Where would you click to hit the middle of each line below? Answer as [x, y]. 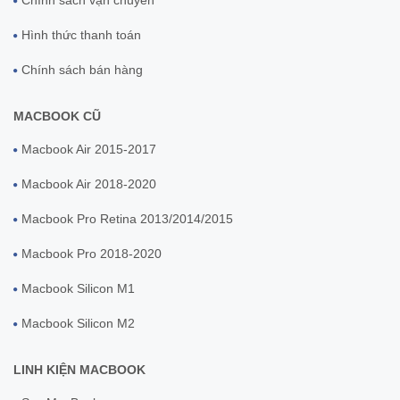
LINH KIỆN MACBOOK [79, 369]
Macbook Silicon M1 [78, 288]
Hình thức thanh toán [81, 34]
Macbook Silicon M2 [78, 323]
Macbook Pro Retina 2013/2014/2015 [127, 218]
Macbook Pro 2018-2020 [92, 253]
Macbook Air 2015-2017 [89, 149]
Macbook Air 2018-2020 [89, 183]
